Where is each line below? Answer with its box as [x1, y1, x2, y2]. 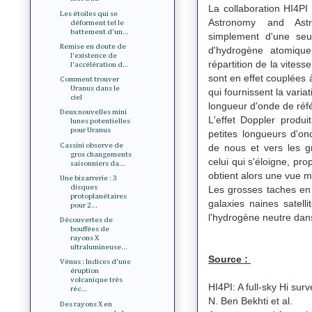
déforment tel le [70, 18, 125, 26]
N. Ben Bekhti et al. [208, 295, 292, 306]
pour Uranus [70, 126, 111, 134]
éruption [70, 267, 100, 275]
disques [70, 182, 98, 191]
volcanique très [70, 276, 123, 284]
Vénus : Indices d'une [60, 258, 132, 266]
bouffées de [70, 225, 110, 233]
